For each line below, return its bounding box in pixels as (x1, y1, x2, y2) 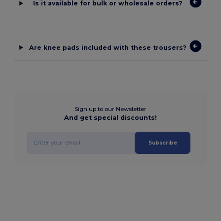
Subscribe (148, 139, 177, 146)
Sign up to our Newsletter (74, 105, 147, 112)
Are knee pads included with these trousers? (29, 43, 187, 51)
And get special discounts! (64, 113, 157, 121)
